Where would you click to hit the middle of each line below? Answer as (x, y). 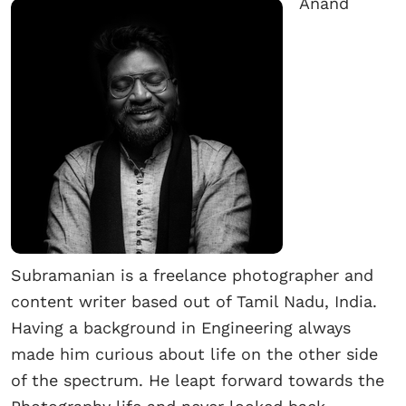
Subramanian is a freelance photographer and (192, 275)
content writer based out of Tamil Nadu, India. (194, 302)
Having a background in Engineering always (181, 328)
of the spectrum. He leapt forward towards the (198, 381)
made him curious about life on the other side (194, 354)
